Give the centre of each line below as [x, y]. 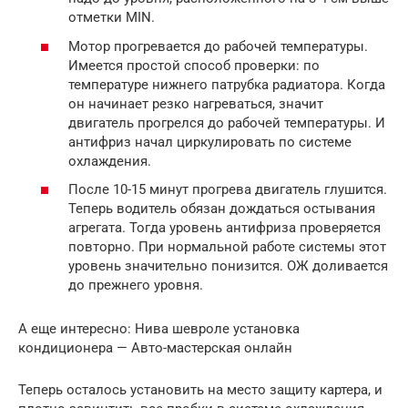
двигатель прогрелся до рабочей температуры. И [227, 122]
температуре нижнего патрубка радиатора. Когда [227, 84]
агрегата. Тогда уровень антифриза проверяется [224, 228]
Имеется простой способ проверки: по [194, 65]
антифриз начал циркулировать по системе [210, 142]
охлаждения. [110, 161]
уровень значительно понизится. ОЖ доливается [228, 266]
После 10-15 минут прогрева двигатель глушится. [228, 190]
